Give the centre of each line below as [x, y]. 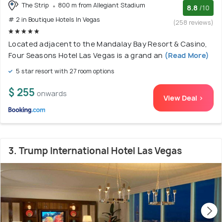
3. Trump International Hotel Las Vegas [95, 151]
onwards [52, 94]
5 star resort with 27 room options [64, 71]
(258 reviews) [194, 22]
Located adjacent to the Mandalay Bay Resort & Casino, [108, 44]
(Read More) [186, 55]
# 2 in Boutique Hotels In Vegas [54, 20]
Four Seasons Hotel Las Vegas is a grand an [86, 55]
